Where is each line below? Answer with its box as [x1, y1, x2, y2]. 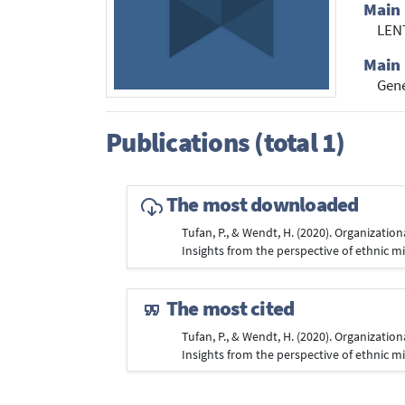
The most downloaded [162, 192, 359, 218]
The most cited [162, 295, 295, 321]
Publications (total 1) [106, 124, 345, 159]
